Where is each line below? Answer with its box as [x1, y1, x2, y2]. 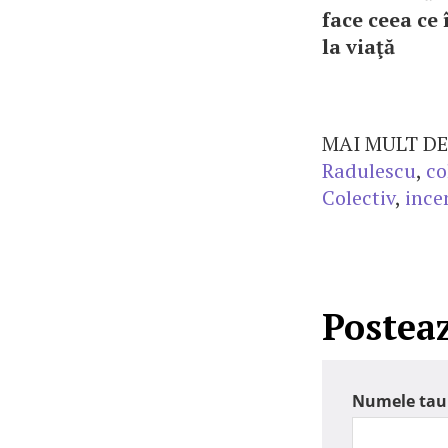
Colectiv [322, 184, 395, 211]
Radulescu [322, 157, 416, 184]
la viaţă [322, 33, 395, 60]
